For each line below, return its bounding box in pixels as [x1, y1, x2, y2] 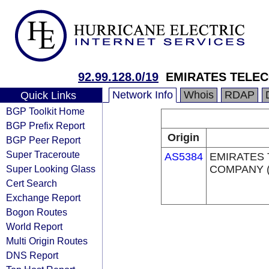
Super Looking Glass [6, 163, 95, 174]
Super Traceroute [6, 149, 80, 160]
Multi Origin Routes [6, 235, 88, 246]
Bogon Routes [6, 207, 67, 217]
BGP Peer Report [6, 134, 80, 145]
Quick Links [20, 89, 76, 101]
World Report [6, 221, 62, 232]
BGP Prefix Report [6, 120, 85, 131]
